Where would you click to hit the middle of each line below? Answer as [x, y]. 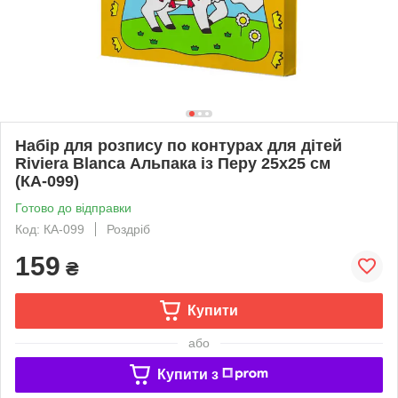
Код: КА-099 [50, 229]
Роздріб [128, 229]
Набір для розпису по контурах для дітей [179, 145]
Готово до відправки [73, 207]
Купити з [187, 374]
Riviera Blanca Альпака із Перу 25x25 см [173, 163]
